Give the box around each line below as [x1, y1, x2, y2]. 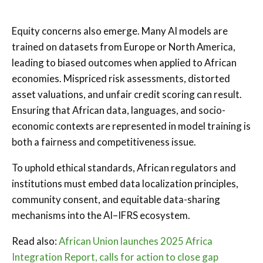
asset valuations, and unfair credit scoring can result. [12, 87, 242, 100]
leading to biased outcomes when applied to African [12, 56, 237, 69]
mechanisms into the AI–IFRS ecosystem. [12, 208, 190, 221]
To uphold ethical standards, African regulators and [12, 161, 236, 174]
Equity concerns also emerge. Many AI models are [12, 24, 228, 37]
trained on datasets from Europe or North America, [12, 40, 235, 53]
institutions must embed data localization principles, [12, 177, 238, 190]
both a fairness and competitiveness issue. [12, 135, 196, 148]
